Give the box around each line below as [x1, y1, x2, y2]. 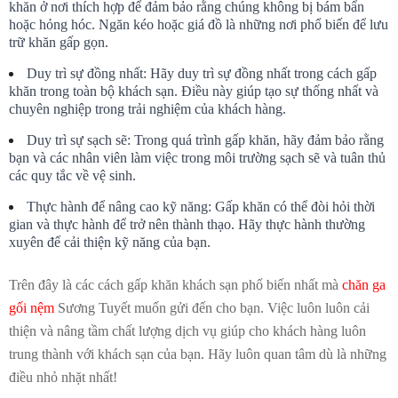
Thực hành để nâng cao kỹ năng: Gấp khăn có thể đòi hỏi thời [27, 199, 375, 215]
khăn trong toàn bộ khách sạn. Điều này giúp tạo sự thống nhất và [9, 84, 378, 99]
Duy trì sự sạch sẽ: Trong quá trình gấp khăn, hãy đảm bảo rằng [27, 132, 384, 148]
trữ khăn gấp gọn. [9, 35, 108, 51]
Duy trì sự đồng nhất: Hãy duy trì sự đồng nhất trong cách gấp [27, 66, 377, 82]
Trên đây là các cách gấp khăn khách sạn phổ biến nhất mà [9, 277, 342, 293]
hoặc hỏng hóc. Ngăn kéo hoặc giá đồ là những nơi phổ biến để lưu [9, 17, 388, 33]
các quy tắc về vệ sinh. [9, 168, 136, 184]
